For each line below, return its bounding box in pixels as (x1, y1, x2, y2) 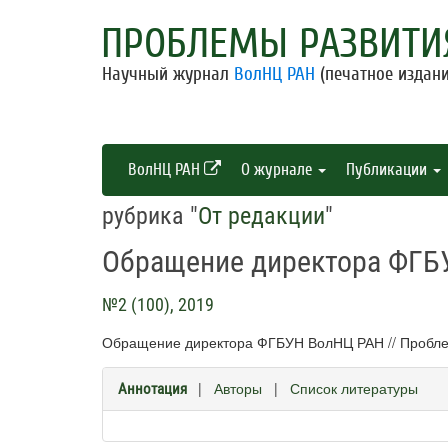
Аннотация (118, 380, 187, 398)
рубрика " (102, 202, 198, 230)
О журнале (241, 160, 316, 179)
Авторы (214, 378, 262, 398)
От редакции (198, 202, 325, 230)
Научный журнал (102, 63, 234, 85)
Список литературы (290, 378, 418, 398)
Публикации (346, 160, 431, 179)
